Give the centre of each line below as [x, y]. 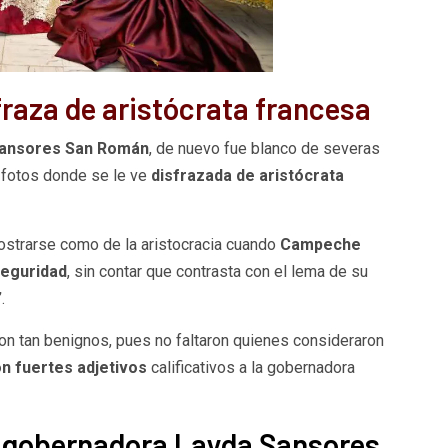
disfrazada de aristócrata [247, 175]
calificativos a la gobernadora [250, 367]
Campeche [320, 244]
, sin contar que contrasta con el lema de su [217, 271]
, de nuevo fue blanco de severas [264, 148]
